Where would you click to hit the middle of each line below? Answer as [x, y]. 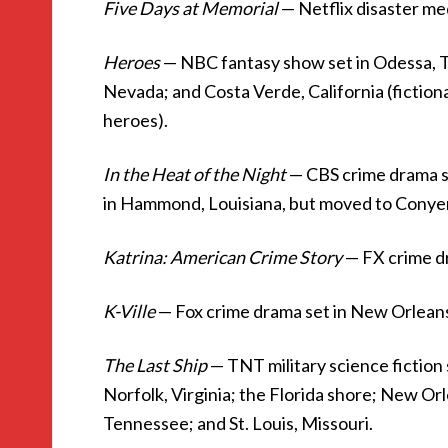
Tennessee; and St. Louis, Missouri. [238, 423]
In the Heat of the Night [194, 174]
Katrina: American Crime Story [222, 257]
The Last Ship [155, 365]
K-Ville [129, 311]
